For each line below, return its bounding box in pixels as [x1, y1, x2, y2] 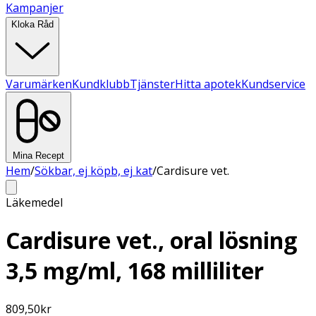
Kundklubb [72, 76, 130, 92]
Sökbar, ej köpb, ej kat [35, 163, 152, 178]
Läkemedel [6, 195, 63, 210]
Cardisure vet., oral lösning [6, 225, 297, 256]
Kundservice [241, 76, 305, 92]
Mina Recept [13, 150, 64, 161]
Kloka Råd [11, 19, 54, 30]
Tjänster [130, 76, 175, 92]
